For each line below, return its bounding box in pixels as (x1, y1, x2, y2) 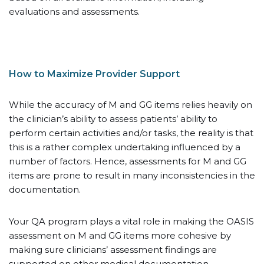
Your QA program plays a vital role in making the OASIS (9, 216, 254, 227)
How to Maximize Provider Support (9, 68, 180, 80)
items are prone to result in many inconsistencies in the (9, 170, 255, 181)
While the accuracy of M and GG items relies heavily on (9, 99, 252, 110)
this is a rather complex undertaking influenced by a (9, 141, 240, 153)
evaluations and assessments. (9, 6, 140, 17)
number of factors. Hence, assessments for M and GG (9, 156, 246, 167)
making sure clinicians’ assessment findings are (9, 244, 217, 255)
